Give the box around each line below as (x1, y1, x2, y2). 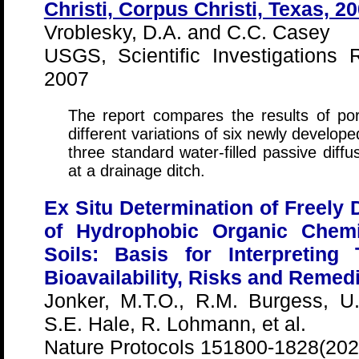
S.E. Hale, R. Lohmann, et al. (43, 313, 306, 335)
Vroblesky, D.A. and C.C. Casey (43, 21, 330, 43)
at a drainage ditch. (67, 162, 205, 179)
